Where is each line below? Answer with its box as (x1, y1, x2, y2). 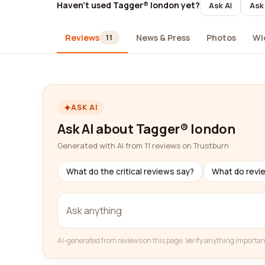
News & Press (135, 31, 190, 43)
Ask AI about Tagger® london (57, 120, 235, 138)
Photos (206, 31, 236, 43)
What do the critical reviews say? (66, 166, 194, 177)
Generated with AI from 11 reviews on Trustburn (57, 140, 229, 151)
